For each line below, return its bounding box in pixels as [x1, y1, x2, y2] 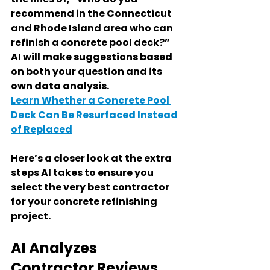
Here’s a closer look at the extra [11, 151, 174, 165]
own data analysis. [11, 79, 109, 93]
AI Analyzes [11, 238, 100, 258]
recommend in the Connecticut [11, 7, 174, 20]
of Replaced [11, 122, 72, 136]
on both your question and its [11, 64, 164, 78]
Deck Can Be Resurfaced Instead [11, 108, 180, 122]
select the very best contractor [11, 180, 171, 194]
